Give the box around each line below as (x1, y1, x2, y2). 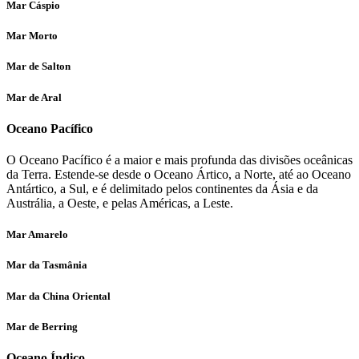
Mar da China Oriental (6, 289, 111, 302)
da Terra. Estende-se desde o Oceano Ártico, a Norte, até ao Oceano (6, 167, 351, 182)
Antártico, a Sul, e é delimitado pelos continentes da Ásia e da (6, 182, 318, 196)
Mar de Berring (6, 320, 78, 333)
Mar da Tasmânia (6, 259, 87, 272)
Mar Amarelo (6, 228, 68, 241)
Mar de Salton (6, 60, 71, 73)
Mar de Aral (6, 91, 62, 103)
